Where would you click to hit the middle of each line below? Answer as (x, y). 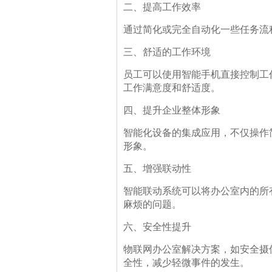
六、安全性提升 (157, 227)
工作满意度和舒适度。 (172, 88)
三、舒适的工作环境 (167, 52)
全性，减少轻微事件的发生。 (186, 263)
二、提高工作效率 (162, 7)
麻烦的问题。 (152, 204)
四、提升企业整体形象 (172, 110)
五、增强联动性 (157, 168)
